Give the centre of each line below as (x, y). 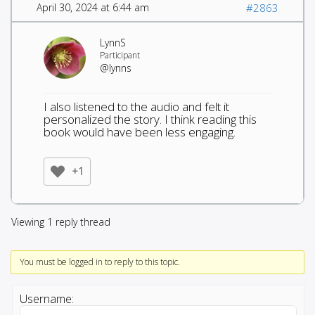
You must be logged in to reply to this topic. (99, 262)
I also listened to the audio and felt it (136, 106)
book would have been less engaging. (140, 131)
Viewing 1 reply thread (61, 221)
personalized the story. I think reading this (150, 119)
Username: (47, 298)
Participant (120, 55)
